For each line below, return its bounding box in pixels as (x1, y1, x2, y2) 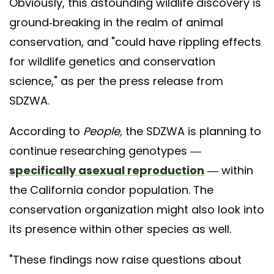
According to (9, 123, 83, 139)
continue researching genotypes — (9, 143, 201, 158)
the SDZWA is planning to (125, 123, 261, 139)
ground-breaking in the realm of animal (9, 14, 223, 30)
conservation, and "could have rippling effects (9, 34, 261, 50)
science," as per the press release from (9, 73, 223, 89)
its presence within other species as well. (9, 221, 231, 237)
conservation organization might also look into (9, 201, 264, 217)
